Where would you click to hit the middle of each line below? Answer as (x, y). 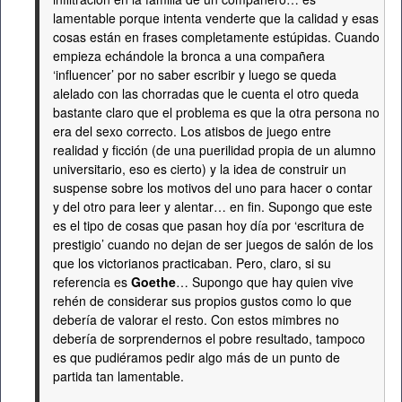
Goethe (153, 282)
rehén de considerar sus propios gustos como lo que (202, 301)
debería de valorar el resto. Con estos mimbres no (196, 319)
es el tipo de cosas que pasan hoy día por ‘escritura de (209, 225)
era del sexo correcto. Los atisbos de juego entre (192, 131)
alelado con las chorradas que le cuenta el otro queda (206, 93)
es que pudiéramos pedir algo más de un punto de (197, 357)
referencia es (92, 282)
